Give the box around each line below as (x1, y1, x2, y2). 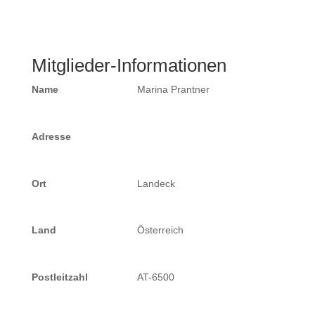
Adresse (31, 130, 71, 142)
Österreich (136, 224, 184, 236)
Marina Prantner (136, 84, 210, 95)
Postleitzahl (31, 271, 88, 283)
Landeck (136, 177, 175, 189)
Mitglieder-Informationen (31, 55, 226, 76)
